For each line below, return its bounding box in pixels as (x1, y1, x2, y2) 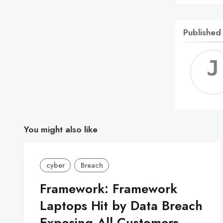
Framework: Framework (40, 180, 177, 199)
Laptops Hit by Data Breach (40, 197, 203, 216)
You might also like (24, 122, 98, 136)
